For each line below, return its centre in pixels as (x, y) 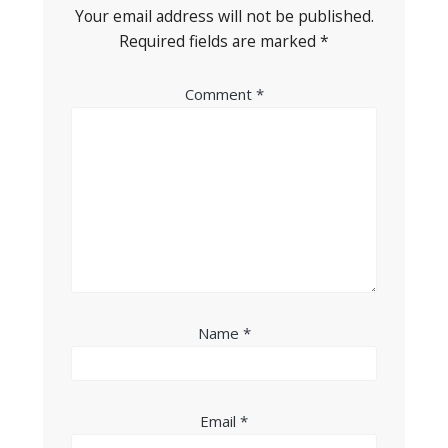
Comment (220, 94)
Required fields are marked (219, 41)
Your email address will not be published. (224, 16)
